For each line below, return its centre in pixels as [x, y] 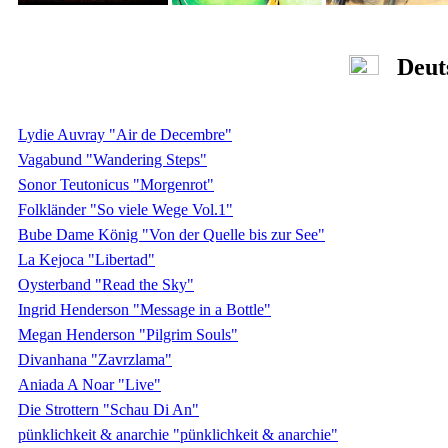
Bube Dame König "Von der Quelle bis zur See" [171, 234]
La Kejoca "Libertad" [86, 259]
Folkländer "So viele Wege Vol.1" [125, 209]
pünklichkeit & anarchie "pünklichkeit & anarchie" [178, 434]
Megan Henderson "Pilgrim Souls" [128, 334]
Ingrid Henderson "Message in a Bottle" [144, 309]
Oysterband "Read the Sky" [106, 284]
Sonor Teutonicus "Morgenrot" [116, 184]
